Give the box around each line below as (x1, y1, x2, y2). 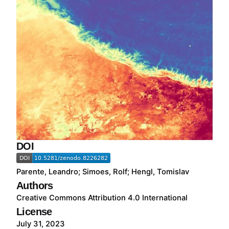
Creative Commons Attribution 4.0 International (16, 193, 188, 203)
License (16, 206, 52, 218)
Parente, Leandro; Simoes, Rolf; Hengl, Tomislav (16, 167, 189, 177)
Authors (16, 180, 53, 192)
